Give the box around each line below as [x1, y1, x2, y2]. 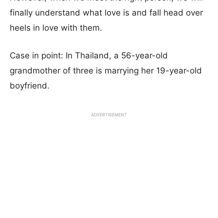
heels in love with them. [10, 23, 102, 33]
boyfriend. [10, 81, 50, 91]
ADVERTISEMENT [91, 112, 127, 117]
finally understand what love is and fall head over [10, 8, 203, 18]
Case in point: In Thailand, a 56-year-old [10, 51, 168, 60]
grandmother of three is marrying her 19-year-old [10, 66, 202, 75]
